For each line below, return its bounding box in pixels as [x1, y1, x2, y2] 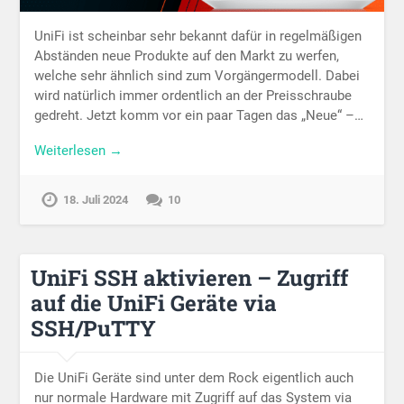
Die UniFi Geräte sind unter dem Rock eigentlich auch [34, 369, 354, 386]
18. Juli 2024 [63, 192, 129, 207]
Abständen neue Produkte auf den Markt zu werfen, [34, 48, 340, 65]
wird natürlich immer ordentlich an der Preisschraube [34, 87, 353, 105]
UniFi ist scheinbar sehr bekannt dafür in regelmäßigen [34, 28, 363, 45]
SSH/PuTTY [31, 314, 157, 344]
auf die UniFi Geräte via [31, 289, 278, 318]
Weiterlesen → [34, 142, 124, 159]
